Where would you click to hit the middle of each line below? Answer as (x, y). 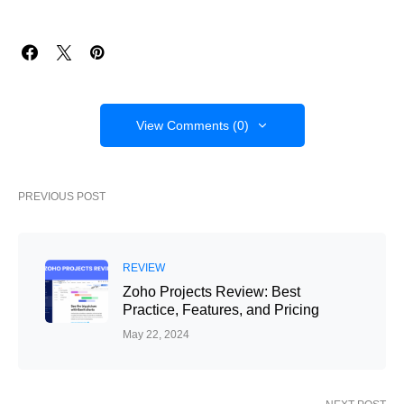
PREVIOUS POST (62, 197)
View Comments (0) (192, 126)
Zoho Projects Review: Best (211, 292)
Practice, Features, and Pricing (221, 310)
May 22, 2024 (156, 335)
